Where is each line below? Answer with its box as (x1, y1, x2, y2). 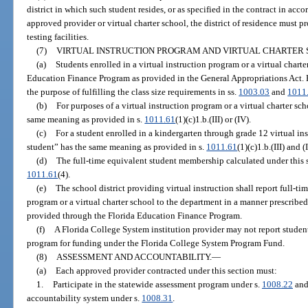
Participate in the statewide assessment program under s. (52, 279, 262, 290)
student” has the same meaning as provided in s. (27, 142, 207, 153)
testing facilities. (27, 32, 89, 43)
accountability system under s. (27, 293, 142, 304)
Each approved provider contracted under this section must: (55, 265, 277, 276)
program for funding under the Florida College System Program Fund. (27, 238, 285, 249)
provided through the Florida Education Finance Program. (27, 210, 243, 221)
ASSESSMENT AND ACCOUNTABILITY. (56, 252, 212, 263)
